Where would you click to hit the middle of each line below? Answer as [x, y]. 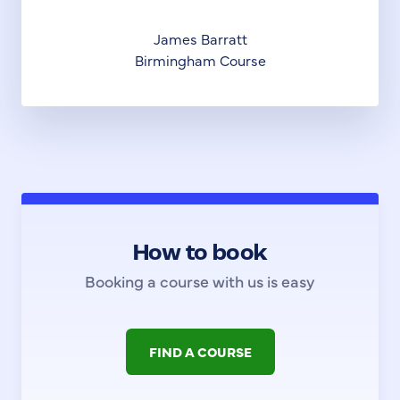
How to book [200, 254]
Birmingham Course [200, 60]
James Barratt [200, 39]
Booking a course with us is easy [200, 281]
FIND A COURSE [200, 352]
